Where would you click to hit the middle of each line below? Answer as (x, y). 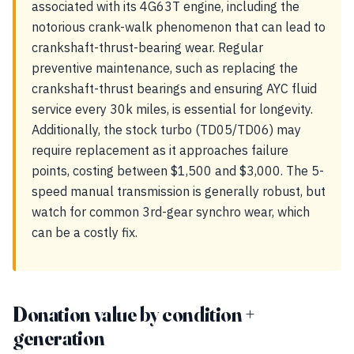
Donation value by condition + (134, 314)
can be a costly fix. (85, 232)
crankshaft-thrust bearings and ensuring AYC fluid (174, 88)
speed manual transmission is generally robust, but (179, 191)
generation (59, 338)
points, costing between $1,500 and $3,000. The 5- (178, 171)
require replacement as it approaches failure (160, 150)
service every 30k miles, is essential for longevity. (172, 109)
